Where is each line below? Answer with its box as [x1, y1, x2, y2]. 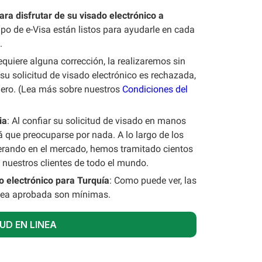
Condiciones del [122, 84, 188, 95]
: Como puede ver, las [109, 175, 196, 186]
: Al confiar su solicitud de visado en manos [7, 115, 186, 126]
